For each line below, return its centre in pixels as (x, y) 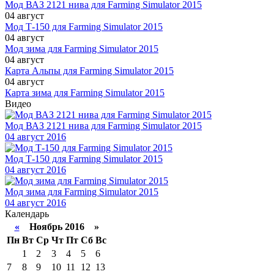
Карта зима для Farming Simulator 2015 (85, 93)
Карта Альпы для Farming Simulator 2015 (89, 71)
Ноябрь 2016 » (59, 227)
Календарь (27, 214)
